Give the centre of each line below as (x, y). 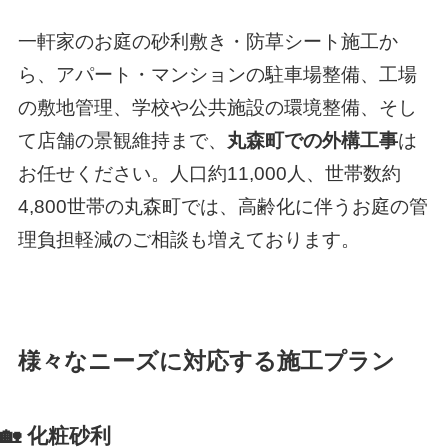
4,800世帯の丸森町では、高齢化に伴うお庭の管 (222, 207)
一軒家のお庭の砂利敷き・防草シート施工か (207, 42)
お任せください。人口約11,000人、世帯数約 (209, 174)
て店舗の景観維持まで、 (122, 141)
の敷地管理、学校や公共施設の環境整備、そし (217, 108)
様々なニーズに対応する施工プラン (206, 362)
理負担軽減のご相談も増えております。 (188, 240)
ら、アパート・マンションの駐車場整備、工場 (217, 75)
